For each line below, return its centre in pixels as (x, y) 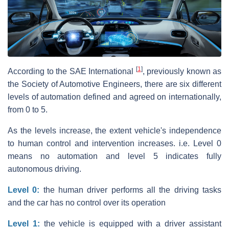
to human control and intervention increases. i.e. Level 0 (114, 144)
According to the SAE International (72, 72)
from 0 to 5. (28, 110)
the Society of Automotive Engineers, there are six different (114, 84)
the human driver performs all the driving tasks (131, 190)
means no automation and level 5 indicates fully (114, 156)
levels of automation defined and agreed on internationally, (114, 97)
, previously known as (182, 72)
